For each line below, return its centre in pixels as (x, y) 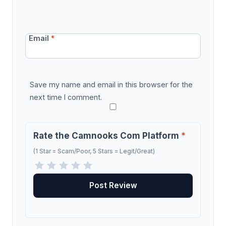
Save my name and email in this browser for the (111, 85)
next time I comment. (66, 97)
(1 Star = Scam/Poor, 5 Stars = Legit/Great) (94, 151)
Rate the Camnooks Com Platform (107, 136)
